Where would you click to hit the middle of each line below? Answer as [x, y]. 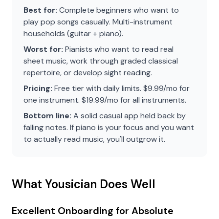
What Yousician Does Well [84, 184]
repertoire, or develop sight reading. [88, 73]
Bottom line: [47, 116]
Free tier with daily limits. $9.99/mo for [121, 88]
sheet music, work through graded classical [101, 61]
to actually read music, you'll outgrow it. [94, 139]
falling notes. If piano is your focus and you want [109, 127]
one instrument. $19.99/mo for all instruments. [105, 100]
